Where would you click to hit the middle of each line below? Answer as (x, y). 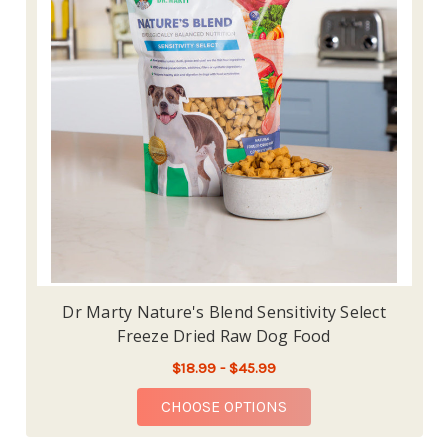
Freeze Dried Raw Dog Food (224, 336)
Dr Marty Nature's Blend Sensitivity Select (224, 312)
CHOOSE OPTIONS (224, 407)
